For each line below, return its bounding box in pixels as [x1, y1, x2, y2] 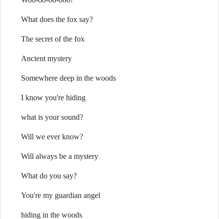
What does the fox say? [21, 15, 93, 23]
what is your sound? [21, 113, 83, 121]
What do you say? [21, 172, 77, 180]
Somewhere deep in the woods [21, 74, 116, 82]
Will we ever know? [21, 132, 83, 141]
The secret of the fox [21, 35, 85, 43]
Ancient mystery [21, 54, 72, 63]
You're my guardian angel [21, 191, 100, 199]
